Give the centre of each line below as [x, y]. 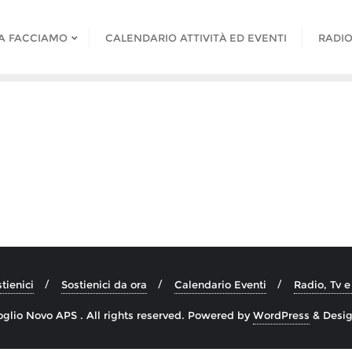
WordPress [281, 315]
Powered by [220, 315]
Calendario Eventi [221, 284]
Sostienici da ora [104, 284]
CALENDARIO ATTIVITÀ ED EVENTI [196, 38]
